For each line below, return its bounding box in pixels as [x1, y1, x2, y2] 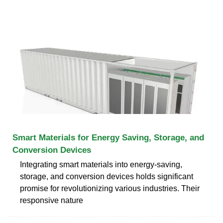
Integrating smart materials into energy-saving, [20, 160, 182, 169]
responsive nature [20, 196, 83, 205]
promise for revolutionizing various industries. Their [20, 184, 200, 193]
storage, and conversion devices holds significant [20, 172, 193, 181]
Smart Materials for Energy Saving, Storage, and [12, 132, 204, 142]
